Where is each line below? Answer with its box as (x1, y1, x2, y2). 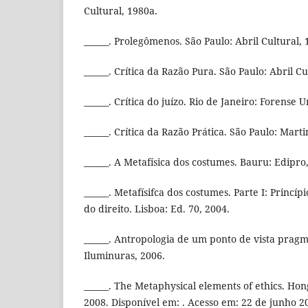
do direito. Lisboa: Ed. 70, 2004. (84, 202, 230, 216)
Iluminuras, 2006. (84, 249, 165, 263)
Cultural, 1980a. (84, 4, 157, 18)
